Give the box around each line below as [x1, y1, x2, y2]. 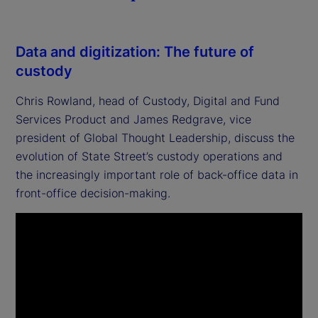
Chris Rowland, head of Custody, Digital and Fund [16, 93, 280, 108]
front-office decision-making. [16, 185, 170, 200]
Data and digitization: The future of [16, 43, 254, 60]
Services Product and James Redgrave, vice [16, 111, 251, 126]
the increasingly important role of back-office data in [16, 167, 298, 182]
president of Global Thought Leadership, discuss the [16, 130, 295, 145]
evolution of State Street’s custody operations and [16, 148, 283, 163]
